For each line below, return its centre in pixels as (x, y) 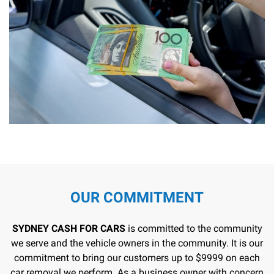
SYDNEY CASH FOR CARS (68, 228)
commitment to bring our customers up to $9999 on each (137, 257)
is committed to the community (194, 228)
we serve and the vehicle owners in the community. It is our (137, 243)
